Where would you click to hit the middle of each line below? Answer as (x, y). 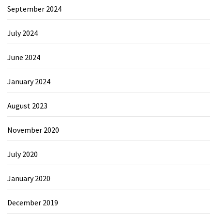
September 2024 (34, 8)
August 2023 (27, 105)
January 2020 (29, 178)
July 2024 (23, 33)
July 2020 (23, 154)
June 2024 (24, 57)
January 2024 (29, 81)
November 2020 (33, 130)
